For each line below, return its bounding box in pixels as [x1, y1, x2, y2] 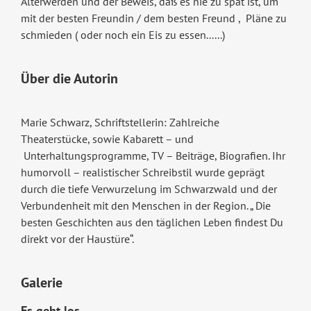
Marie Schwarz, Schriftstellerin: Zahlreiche [20, 115, 219, 130]
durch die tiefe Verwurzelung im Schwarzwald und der [20, 182, 277, 196]
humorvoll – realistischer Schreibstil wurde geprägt [20, 165, 264, 180]
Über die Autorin [20, 69, 118, 88]
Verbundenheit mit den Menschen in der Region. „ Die [20, 199, 271, 213]
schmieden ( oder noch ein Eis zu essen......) [20, 28, 225, 42]
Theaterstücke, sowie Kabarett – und [20, 132, 199, 146]
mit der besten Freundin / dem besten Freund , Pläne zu [20, 11, 287, 26]
